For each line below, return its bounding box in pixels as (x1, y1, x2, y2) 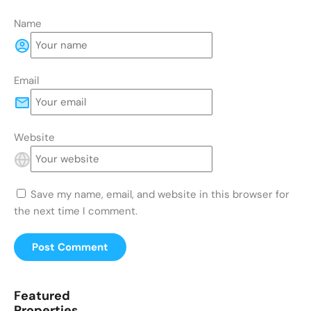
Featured (14, 287, 70, 304)
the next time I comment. (14, 203, 137, 218)
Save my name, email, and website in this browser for (31, 187, 289, 201)
